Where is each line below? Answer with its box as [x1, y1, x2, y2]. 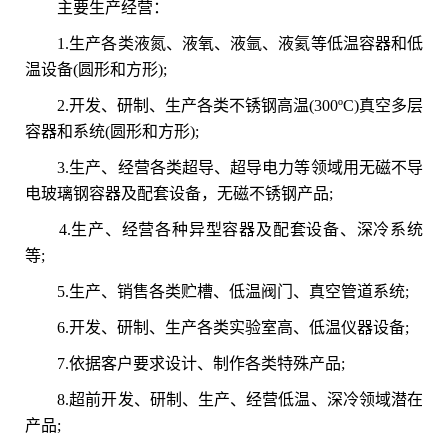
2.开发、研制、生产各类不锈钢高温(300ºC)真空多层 [25, 97, 423, 114]
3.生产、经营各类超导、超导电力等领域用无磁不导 [25, 159, 423, 176]
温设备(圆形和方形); [25, 61, 167, 78]
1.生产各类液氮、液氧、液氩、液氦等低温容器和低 [25, 35, 423, 52]
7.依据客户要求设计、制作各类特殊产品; [25, 355, 345, 372]
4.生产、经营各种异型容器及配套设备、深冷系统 [25, 221, 423, 238]
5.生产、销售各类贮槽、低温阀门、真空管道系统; [25, 283, 409, 300]
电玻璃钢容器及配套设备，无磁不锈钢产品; [25, 185, 333, 202]
